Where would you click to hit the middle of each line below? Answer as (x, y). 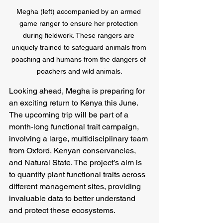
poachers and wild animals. (80, 71)
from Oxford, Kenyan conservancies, (73, 151)
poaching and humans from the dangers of (80, 59)
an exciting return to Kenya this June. (74, 103)
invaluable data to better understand (73, 199)
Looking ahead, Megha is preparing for (78, 91)
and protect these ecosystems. (62, 211)
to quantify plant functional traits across (78, 175)
